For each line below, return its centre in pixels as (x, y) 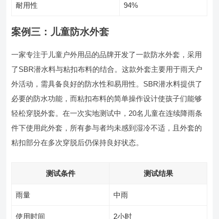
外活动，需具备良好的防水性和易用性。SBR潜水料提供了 (107, 84)
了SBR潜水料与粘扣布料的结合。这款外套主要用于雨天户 (107, 69)
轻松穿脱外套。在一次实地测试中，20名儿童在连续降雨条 (107, 113)
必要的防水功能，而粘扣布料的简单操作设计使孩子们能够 (107, 99)
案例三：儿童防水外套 (60, 32)
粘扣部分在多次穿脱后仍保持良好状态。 (77, 142)
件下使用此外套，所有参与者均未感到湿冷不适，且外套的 (107, 128)
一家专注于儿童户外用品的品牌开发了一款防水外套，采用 (107, 55)
